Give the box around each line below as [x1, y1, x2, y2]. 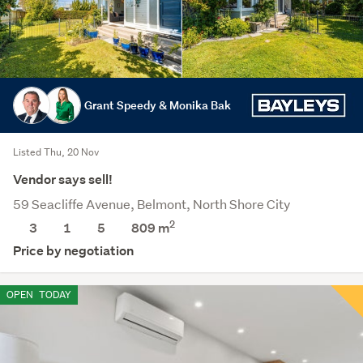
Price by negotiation [13, 242, 134, 259]
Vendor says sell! [13, 171, 113, 188]
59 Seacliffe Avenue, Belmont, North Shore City [13, 195, 290, 212]
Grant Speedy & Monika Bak [84, 97, 231, 113]
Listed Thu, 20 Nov [13, 145, 99, 159]
